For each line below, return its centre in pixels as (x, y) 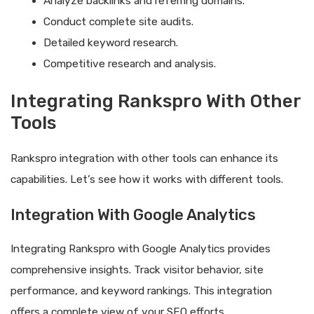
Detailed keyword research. (110, 42)
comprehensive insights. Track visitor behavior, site (137, 270)
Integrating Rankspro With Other (156, 102)
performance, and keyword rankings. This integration (141, 291)
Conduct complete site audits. (118, 21)
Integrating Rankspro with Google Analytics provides (141, 249)
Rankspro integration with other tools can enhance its (144, 159)
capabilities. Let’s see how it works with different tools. (147, 180)
